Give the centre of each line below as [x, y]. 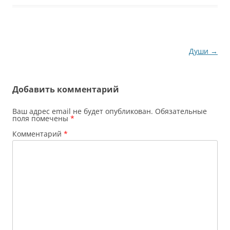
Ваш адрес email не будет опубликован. [83, 111]
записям [28, 80]
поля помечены [41, 119]
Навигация [33, 51]
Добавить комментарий [66, 90]
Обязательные [181, 111]
